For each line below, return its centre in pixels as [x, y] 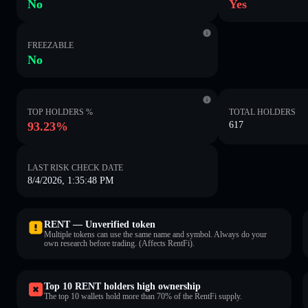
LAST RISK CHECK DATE [75, 167]
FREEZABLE [51, 45]
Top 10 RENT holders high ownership [122, 286]
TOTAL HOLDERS [263, 112]
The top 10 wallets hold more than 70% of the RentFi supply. [143, 296]
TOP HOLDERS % [60, 112]
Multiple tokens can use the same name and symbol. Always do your [155, 234]
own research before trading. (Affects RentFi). [119, 243]
